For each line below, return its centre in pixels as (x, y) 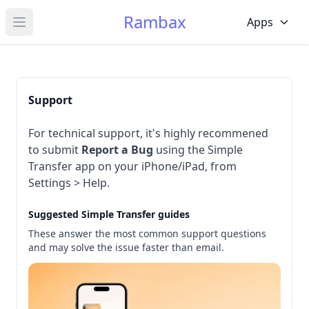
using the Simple (198, 150)
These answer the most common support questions (147, 233)
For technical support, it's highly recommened (148, 133)
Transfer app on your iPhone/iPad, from (132, 166)
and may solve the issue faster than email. (126, 247)
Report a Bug (117, 150)
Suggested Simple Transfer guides (109, 214)
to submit (55, 150)
